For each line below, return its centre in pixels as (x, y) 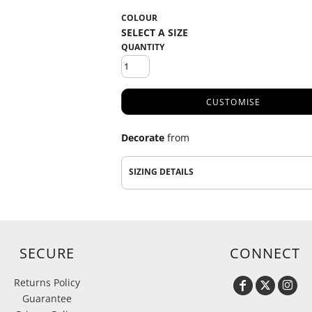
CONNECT (265, 253)
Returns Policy (47, 282)
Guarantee (47, 298)
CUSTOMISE (233, 102)
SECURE (47, 253)
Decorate (143, 138)
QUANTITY (143, 47)
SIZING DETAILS (161, 172)
